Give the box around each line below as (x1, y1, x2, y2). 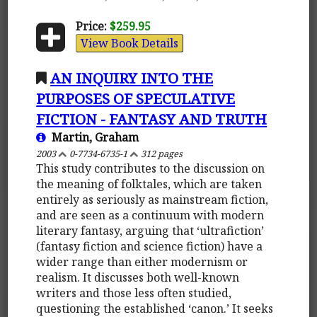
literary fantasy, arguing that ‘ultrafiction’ (36, 222, 265, 238)
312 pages (139, 146, 183, 160)
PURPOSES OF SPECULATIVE (36, 88, 236, 108)
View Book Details (80, 35, 178, 51)
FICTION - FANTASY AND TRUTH (36, 108, 267, 129)
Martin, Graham (46, 129, 139, 145)
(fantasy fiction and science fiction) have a (36, 238, 263, 254)
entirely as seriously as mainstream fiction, (36, 191, 269, 207)
